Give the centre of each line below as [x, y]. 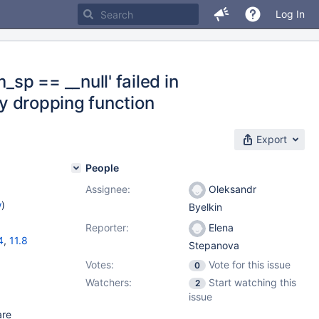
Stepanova [214, 246]
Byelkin [205, 207]
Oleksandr [231, 189]
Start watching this [252, 282]
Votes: [100, 265]
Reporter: [107, 228]
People [102, 168]
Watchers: [109, 282]
